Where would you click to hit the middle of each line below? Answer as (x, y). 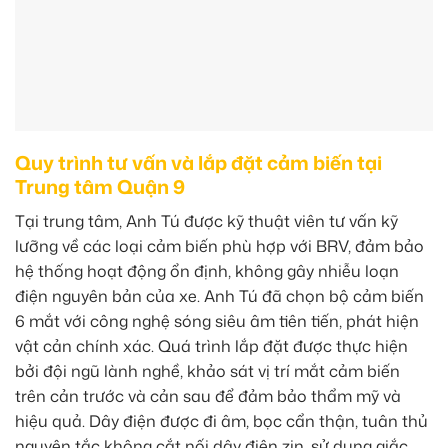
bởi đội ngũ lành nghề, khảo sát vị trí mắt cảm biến (207, 370)
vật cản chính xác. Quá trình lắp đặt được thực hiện (211, 345)
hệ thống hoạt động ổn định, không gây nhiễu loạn (207, 270)
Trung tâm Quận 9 (100, 187)
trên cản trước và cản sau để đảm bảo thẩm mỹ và (208, 395)
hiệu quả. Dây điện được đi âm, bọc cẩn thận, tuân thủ (221, 420)
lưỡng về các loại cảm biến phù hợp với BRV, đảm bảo (219, 245)
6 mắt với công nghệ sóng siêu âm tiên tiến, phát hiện (217, 320)
